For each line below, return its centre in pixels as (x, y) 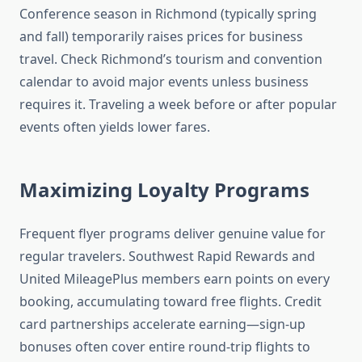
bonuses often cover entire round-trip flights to (165, 347)
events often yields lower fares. (115, 127)
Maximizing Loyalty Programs (164, 190)
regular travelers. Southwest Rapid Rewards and (167, 257)
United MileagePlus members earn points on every (175, 279)
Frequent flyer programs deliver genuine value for (173, 234)
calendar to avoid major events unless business (164, 82)
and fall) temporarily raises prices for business (161, 37)
